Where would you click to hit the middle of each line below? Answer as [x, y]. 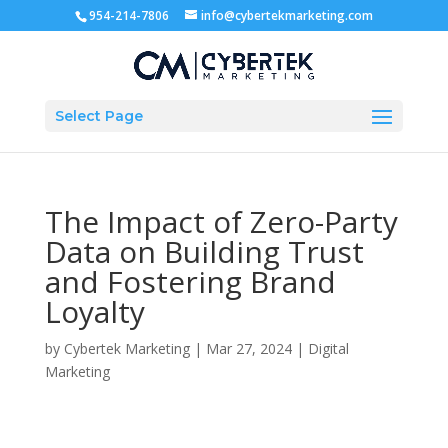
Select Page [98, 115]
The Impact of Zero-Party [221, 221]
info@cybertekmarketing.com [286, 15]
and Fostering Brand [190, 281]
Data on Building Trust [204, 251]
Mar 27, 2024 [248, 348]
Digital [328, 348]
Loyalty [94, 311]
